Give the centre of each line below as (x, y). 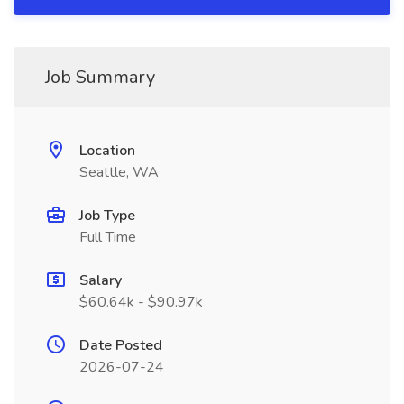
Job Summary (100, 77)
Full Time (108, 237)
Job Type (107, 216)
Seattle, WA (119, 172)
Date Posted (121, 345)
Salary (101, 280)
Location (107, 151)
